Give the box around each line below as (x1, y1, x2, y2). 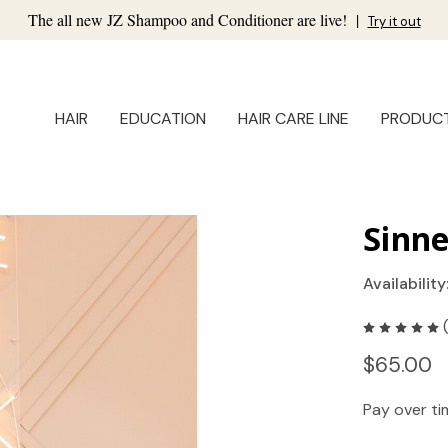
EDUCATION (120, 108, 206, 130)
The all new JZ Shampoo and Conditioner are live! (27, 9, 351, 30)
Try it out (367, 13, 421, 30)
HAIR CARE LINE (238, 108, 349, 130)
